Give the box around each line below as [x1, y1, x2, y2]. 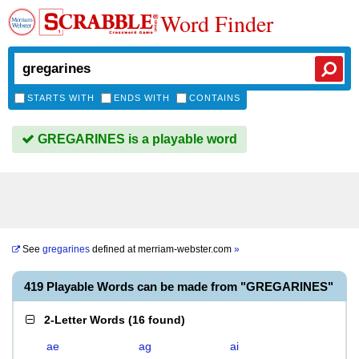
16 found [132, 313, 181, 326]
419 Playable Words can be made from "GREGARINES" [24, 280, 333, 293]
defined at [90, 244, 138, 255]
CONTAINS [189, 93, 240, 103]
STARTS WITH [27, 93, 95, 103]
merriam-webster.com [138, 244, 234, 255]
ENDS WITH [114, 93, 170, 103]
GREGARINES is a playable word [34, 132, 237, 146]
